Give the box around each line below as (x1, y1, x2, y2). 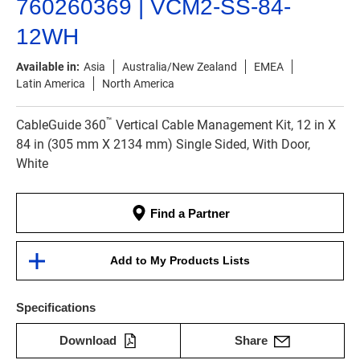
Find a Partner (146, 207, 230, 221)
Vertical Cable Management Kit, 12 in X (112, 116, 336, 133)
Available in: (16, 59, 80, 75)
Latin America (16, 76, 85, 92)
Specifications (16, 301, 96, 315)
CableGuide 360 (16, 116, 106, 133)
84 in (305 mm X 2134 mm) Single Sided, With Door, (16, 135, 310, 153)
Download (59, 333, 117, 348)
